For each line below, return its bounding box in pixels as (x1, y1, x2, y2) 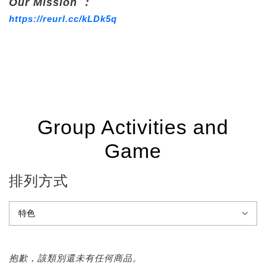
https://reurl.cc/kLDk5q (9, 13, 117, 24)
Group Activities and (37, 115, 229, 138)
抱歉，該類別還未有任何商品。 (9, 252, 142, 263)
